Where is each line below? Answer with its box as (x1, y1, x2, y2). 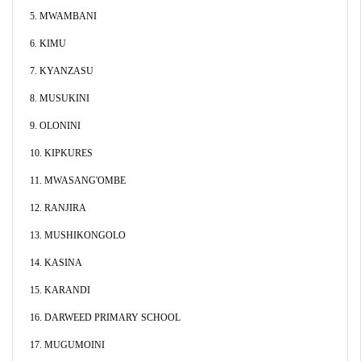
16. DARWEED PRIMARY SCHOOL (29, 312, 180, 323)
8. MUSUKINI (29, 93, 89, 104)
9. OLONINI (29, 120, 81, 131)
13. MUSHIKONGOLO (29, 230, 126, 241)
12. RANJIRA (29, 202, 86, 214)
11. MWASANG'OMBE (29, 175, 126, 186)
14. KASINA (29, 257, 82, 268)
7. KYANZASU (29, 65, 93, 77)
